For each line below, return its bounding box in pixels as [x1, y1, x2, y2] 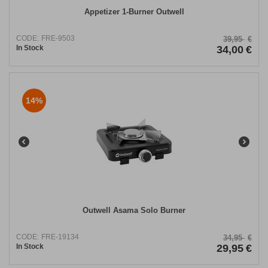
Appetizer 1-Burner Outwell [84, 7, 184, 17]
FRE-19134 [41, 233, 79, 242]
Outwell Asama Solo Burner [83, 206, 185, 215]
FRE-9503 [41, 34, 75, 43]
